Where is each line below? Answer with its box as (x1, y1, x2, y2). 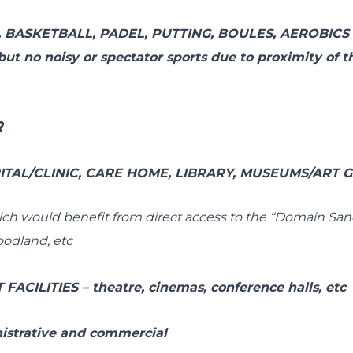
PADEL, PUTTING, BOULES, (98, 26, 280, 42)
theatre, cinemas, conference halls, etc (91, 279, 346, 295)
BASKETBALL (4, 26, 92, 42)
